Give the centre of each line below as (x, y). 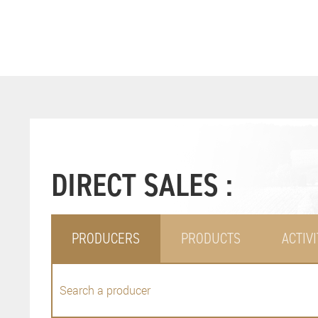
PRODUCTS (211, 238)
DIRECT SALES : (142, 184)
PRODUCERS (106, 238)
